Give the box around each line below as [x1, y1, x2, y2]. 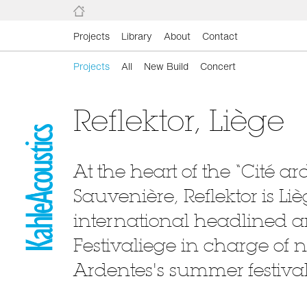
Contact [202, 29, 238, 43]
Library [121, 29, 152, 43]
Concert [200, 59, 236, 73]
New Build [144, 59, 188, 73]
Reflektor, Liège [73, 103, 284, 138]
